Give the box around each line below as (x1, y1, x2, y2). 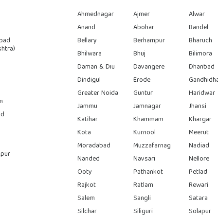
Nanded (77, 153, 100, 165)
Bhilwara (77, 48, 102, 60)
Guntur (133, 87, 153, 99)
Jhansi (189, 100, 207, 112)
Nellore (189, 153, 210, 165)
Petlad (189, 166, 208, 178)
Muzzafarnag (133, 140, 171, 152)
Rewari (189, 179, 209, 191)
